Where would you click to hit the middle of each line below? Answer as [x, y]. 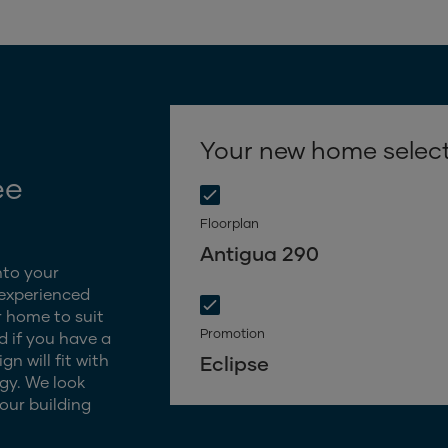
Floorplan [230, 223]
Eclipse [235, 363]
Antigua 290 [260, 253]
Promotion [233, 333]
